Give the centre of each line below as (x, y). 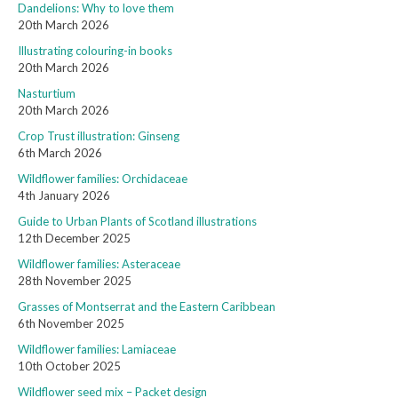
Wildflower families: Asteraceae (99, 264)
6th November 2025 (71, 324)
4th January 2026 (64, 196)
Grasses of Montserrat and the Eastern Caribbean (147, 307)
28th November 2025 (75, 281)
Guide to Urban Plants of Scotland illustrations (137, 222)
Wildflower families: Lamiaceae (97, 350)
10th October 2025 (69, 366)
